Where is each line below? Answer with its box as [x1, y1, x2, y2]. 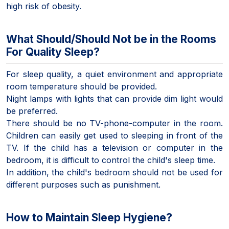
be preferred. [6, 105, 58, 116]
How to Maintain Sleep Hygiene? [6, 211, 172, 224]
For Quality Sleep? [6, 45, 100, 58]
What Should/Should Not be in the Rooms [6, 32, 216, 45]
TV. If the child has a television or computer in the [6, 142, 223, 153]
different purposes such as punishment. [6, 179, 161, 190]
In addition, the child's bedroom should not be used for [6, 167, 223, 177]
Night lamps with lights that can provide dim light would [6, 93, 223, 104]
